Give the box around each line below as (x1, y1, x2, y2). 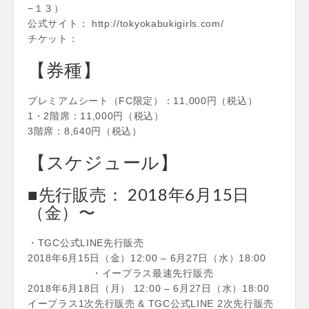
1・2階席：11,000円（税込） (28, 110, 164, 121)
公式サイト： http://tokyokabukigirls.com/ (28, 17, 224, 29)
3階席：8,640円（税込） (28, 125, 142, 137)
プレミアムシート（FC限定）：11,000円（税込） (28, 94, 258, 106)
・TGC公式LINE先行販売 (28, 237, 144, 248)
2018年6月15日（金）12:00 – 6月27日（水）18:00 (28, 252, 266, 263)
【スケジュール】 (28, 150, 179, 173)
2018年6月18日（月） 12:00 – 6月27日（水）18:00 (28, 282, 270, 294)
